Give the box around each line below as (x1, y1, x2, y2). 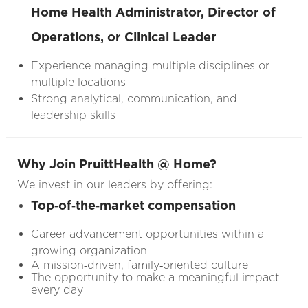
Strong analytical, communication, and (30, 91, 237, 105)
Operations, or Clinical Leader (30, 29, 217, 44)
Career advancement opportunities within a (30, 227, 264, 241)
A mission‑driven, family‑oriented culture (30, 258, 248, 272)
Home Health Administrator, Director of (30, 4, 276, 19)
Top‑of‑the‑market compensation (30, 197, 236, 212)
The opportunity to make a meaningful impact (30, 270, 279, 284)
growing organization (30, 243, 147, 257)
